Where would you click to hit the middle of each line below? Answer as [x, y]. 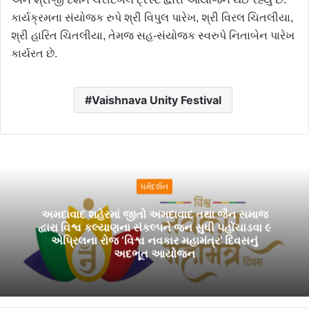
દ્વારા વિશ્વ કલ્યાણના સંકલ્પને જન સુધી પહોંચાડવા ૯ [154, 227]
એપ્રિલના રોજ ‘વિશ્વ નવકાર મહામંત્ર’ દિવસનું [154, 240]
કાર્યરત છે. [34, 54]
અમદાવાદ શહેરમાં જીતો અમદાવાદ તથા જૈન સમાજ [154, 214]
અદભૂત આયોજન [154, 253]
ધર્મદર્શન [154, 186]
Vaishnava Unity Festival [156, 100]
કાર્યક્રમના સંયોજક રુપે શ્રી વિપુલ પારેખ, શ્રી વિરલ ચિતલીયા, [152, 18]
